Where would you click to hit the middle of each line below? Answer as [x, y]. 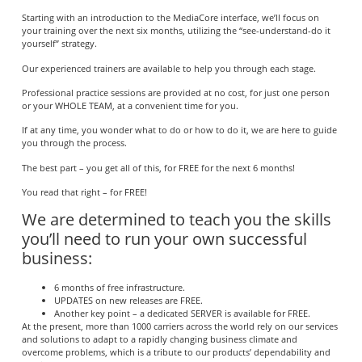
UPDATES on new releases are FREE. [128, 301]
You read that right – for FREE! [84, 192]
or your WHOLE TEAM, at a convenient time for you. [130, 105]
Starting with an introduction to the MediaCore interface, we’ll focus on [170, 18]
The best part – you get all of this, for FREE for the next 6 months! [158, 167]
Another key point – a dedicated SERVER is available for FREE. [182, 314]
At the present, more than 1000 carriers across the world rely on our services [179, 326]
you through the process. [74, 143]
